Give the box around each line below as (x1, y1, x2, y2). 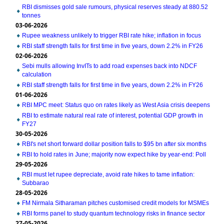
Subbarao (22, 179, 49, 186)
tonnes (22, 12, 40, 19)
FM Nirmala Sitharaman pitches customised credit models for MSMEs (22, 199, 209, 206)
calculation (22, 71, 51, 78)
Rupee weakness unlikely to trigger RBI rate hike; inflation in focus (22, 32, 201, 39)
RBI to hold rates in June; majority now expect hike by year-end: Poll (22, 151, 206, 158)
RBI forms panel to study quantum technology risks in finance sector (22, 210, 205, 217)
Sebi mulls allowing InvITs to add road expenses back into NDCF (22, 62, 197, 69)
